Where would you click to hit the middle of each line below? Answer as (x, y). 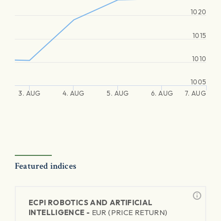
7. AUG (195, 93)
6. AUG (162, 93)
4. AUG (74, 93)
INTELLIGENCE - (60, 212)
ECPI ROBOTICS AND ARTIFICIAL (91, 203)
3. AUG (30, 93)
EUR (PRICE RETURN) (129, 212)
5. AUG (118, 93)
